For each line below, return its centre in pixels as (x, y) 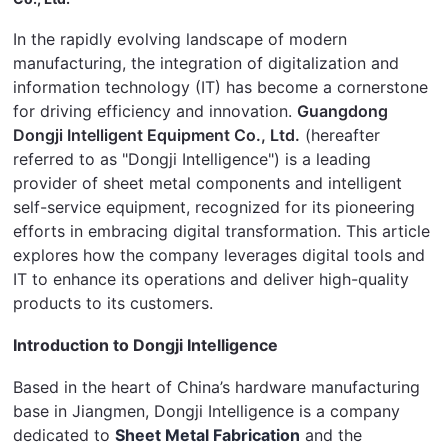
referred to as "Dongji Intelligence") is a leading (192, 158)
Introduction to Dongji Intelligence (146, 344)
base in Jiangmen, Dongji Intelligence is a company (207, 410)
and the (331, 434)
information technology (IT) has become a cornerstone (221, 86)
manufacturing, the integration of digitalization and (206, 62)
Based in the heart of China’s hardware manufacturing (217, 386)
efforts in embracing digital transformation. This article (222, 230)
